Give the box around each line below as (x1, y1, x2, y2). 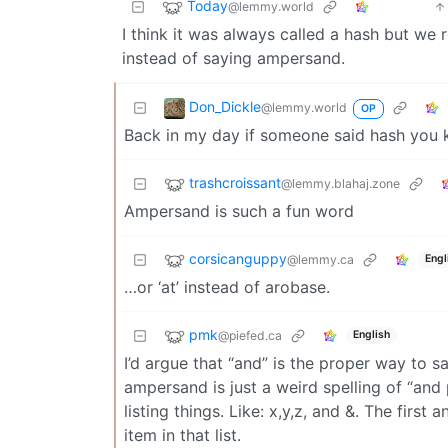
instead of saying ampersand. (122, 47, 345, 68)
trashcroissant (189, 174, 281, 192)
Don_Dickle (189, 98, 261, 116)
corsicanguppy (189, 250, 287, 268)
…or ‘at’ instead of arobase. (124, 276, 330, 297)
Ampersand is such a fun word (124, 200, 354, 221)
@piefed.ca (218, 328, 282, 344)
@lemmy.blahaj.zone (281, 176, 400, 192)
